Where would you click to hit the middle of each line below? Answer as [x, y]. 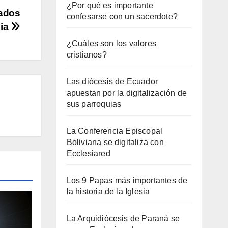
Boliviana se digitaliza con [115, 142]
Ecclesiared [88, 153]
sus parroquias [94, 104]
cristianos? [87, 54]
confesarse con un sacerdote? [122, 16]
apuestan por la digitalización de [127, 93]
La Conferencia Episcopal [115, 131]
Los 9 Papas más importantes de [127, 180]
